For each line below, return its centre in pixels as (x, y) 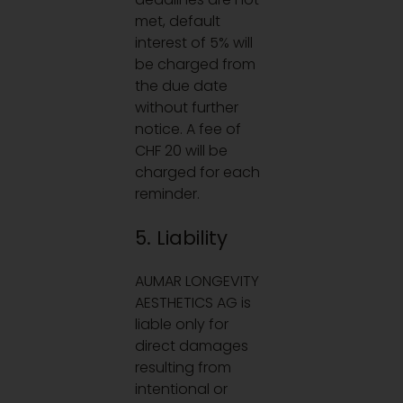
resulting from (184, 368)
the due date (182, 86)
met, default (178, 22)
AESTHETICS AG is (193, 303)
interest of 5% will (194, 43)
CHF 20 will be (182, 151)
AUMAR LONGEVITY (197, 282)
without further (187, 108)
